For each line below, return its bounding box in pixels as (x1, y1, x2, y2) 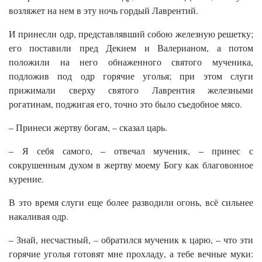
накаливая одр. (9, 210, 68, 223)
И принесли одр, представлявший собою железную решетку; (9, 27, 253, 40)
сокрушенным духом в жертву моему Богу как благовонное (9, 158, 253, 171)
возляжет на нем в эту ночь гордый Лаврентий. (9, 4, 198, 17)
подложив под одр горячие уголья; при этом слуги (9, 70, 253, 82)
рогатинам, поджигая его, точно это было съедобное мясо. (9, 98, 242, 111)
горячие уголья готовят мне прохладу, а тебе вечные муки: (9, 247, 253, 260)
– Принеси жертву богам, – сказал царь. (9, 121, 167, 134)
